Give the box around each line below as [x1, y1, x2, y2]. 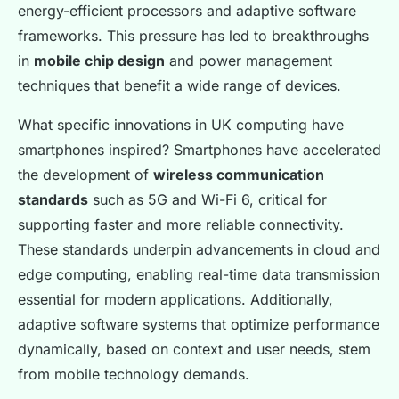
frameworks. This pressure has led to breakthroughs [18, 27, 369, 45]
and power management [165, 52, 332, 70]
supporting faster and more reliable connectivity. [18, 216, 344, 234]
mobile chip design [34, 52, 165, 70]
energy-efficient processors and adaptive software [18, 2, 356, 20]
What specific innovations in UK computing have [18, 116, 344, 134]
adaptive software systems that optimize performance [18, 315, 379, 334]
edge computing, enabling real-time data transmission [18, 265, 379, 284]
